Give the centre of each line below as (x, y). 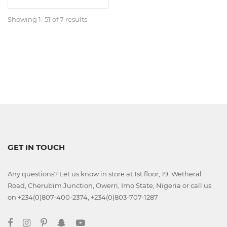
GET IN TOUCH (36, 147)
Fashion (85, 170)
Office (81, 47)
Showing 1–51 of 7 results (47, 19)
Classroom (90, 19)
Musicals (86, 89)
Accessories (92, 59)
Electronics (91, 136)
